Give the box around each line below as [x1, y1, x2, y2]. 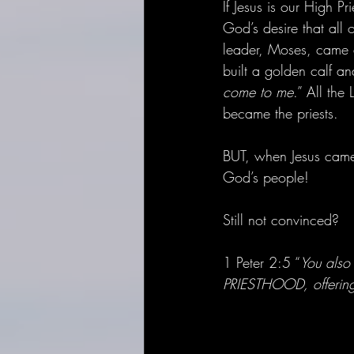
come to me [223, 81, 293, 101]
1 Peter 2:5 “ [223, 252, 300, 272]
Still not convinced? [223, 209, 344, 229]
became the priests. [223, 103, 338, 122]
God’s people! [223, 167, 314, 186]
